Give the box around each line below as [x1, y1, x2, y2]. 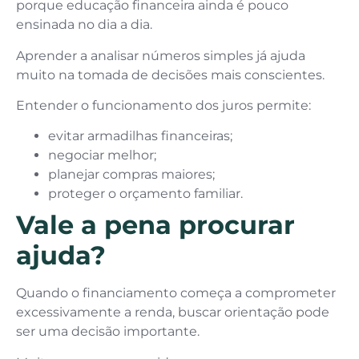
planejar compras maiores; [48, 167, 215, 183]
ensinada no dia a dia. [16, 17, 152, 33]
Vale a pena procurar [16, 209, 295, 241]
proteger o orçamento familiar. [48, 186, 243, 202]
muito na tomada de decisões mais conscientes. [16, 67, 325, 83]
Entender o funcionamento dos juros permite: [16, 97, 311, 113]
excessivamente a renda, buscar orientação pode [16, 305, 329, 321]
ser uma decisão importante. [16, 324, 200, 340]
